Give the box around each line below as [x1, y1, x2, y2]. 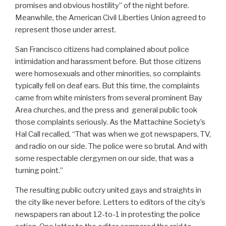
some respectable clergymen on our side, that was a [15, 154, 194, 163]
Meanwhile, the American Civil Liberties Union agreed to [15, 13, 206, 23]
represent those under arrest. [15, 25, 116, 35]
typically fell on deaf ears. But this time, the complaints [15, 81, 200, 91]
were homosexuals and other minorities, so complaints [15, 69, 201, 79]
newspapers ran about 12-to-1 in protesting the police [15, 210, 200, 219]
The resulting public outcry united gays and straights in [15, 186, 201, 195]
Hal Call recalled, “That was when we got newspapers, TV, [15, 130, 211, 139]
